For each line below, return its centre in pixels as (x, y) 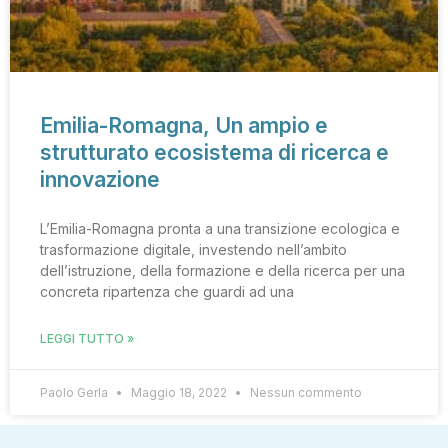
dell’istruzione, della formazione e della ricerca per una (222, 271)
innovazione (100, 180)
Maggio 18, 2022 (179, 393)
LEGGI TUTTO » (87, 339)
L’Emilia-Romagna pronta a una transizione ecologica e (220, 229)
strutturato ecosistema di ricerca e (214, 153)
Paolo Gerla (75, 393)
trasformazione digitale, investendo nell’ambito (193, 250)
